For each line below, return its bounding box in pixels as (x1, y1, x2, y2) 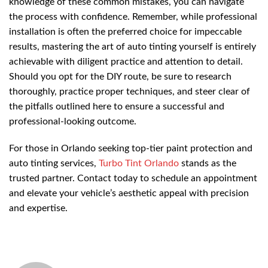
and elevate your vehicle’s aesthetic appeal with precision (9, 188, 249, 199)
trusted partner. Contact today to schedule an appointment (9, 173, 257, 184)
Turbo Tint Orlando (99, 159, 179, 169)
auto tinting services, (9, 159, 99, 169)
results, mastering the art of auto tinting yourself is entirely (9, 41, 256, 51)
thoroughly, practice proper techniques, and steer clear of (9, 86, 250, 96)
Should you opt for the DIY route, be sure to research (9, 71, 232, 81)
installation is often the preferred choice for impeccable (9, 26, 242, 36)
